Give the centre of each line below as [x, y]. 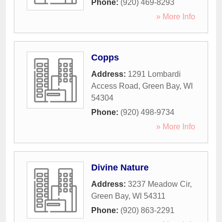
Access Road [115, 86]
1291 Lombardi [154, 74]
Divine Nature [120, 168]
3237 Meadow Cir [159, 184]
